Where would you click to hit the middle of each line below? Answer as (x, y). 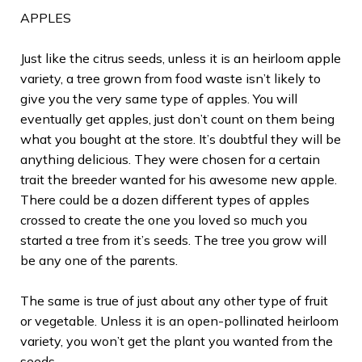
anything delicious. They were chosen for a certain (170, 159)
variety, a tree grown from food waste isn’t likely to (170, 78)
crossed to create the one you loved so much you (164, 219)
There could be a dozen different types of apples (165, 199)
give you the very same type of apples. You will (159, 98)
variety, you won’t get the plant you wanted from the (177, 341)
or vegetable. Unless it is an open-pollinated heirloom (179, 320)
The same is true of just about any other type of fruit (174, 300)
